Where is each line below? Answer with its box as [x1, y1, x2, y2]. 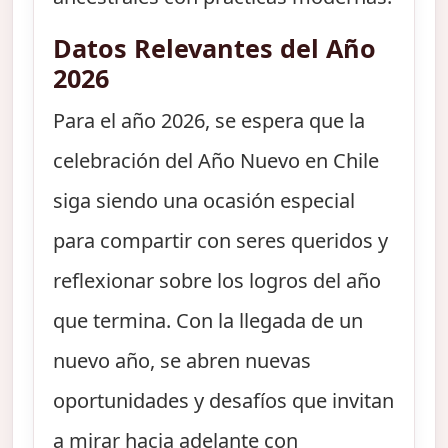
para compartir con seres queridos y [53, 226, 389, 254]
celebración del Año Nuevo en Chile [53, 146, 380, 174]
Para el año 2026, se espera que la [53, 106, 366, 134]
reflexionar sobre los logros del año [53, 266, 382, 294]
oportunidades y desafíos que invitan [53, 386, 395, 414]
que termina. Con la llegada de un [53, 306, 364, 334]
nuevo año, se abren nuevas [53, 346, 312, 374]
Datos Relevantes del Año [53, 30, 377, 65]
